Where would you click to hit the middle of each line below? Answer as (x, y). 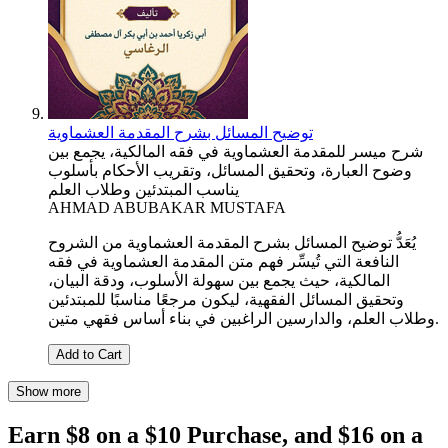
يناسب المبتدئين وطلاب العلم (143, 190)
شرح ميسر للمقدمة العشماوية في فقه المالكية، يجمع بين (235, 152)
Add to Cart (89, 355)
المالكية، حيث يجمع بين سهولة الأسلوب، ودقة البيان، (219, 281)
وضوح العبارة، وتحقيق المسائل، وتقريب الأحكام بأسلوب (230, 171)
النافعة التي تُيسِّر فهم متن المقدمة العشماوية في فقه (223, 262)
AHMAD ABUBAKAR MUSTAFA (167, 208)
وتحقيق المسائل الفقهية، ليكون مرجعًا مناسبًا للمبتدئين (226, 300)
